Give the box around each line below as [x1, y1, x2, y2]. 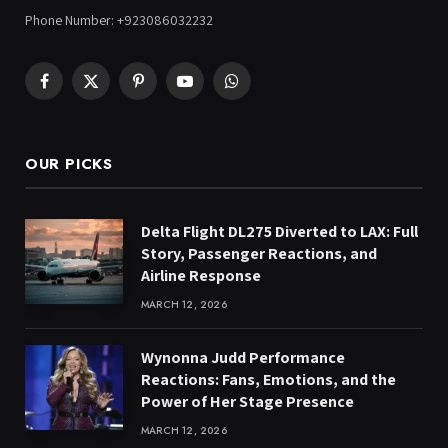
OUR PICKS [25, 153, 113, 176]
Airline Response [141, 265, 261, 287]
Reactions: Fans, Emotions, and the [141, 369, 396, 391]
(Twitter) [89, 101, 138, 120]
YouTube [183, 80, 233, 99]
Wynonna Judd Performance [141, 347, 345, 369]
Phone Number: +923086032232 [25, 11, 213, 30]
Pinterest [136, 80, 188, 99]
